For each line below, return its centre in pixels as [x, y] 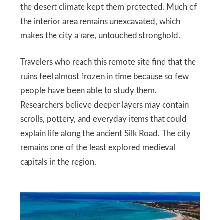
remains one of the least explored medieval [97, 148]
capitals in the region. [58, 162]
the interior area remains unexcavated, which [100, 21]
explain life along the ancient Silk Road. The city [105, 133]
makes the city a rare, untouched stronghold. [100, 36]
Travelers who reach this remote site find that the [108, 62]
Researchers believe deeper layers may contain [104, 105]
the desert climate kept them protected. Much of [108, 7]
